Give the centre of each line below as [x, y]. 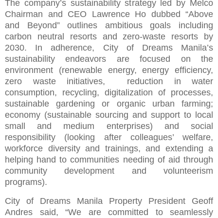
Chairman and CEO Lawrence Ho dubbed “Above [109, 14]
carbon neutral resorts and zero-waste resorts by [109, 37]
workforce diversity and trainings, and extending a [109, 149]
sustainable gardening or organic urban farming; [109, 104]
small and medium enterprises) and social [109, 126]
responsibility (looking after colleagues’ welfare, [109, 137]
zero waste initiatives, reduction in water [109, 82]
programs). [26, 182]
